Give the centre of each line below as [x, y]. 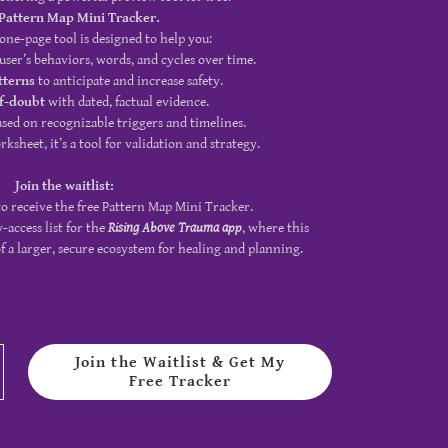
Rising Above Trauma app [175, 228]
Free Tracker [180, 381]
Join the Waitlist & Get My [180, 362]
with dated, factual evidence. [127, 102]
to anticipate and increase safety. [129, 81]
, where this [275, 228]
